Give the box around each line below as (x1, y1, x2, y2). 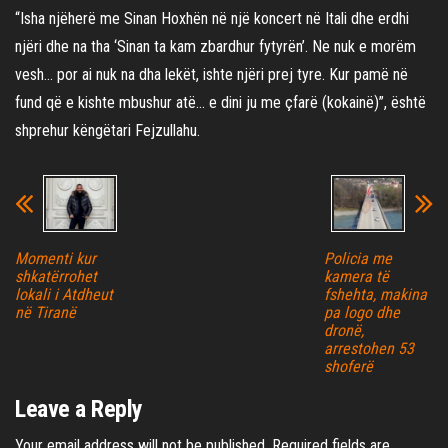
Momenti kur (15, 249, 96, 268)
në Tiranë (15, 303, 76, 322)
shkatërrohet (15, 267, 97, 286)
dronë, (323, 321, 364, 340)
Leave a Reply (15, 395, 143, 423)
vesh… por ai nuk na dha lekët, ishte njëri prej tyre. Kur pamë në (15, 65, 408, 84)
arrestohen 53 (323, 339, 414, 358)
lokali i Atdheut (15, 285, 113, 304)
